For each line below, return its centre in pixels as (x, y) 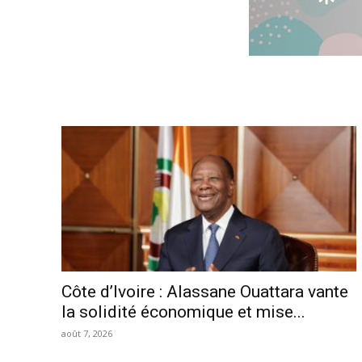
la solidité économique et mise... (183, 312)
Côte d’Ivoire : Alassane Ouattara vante (205, 292)
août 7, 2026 (87, 334)
